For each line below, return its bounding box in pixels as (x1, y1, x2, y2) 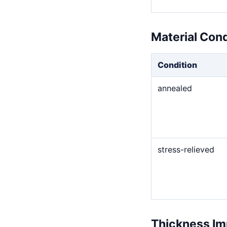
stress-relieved (158, 144, 214, 155)
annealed (158, 83, 192, 93)
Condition (158, 59, 197, 70)
